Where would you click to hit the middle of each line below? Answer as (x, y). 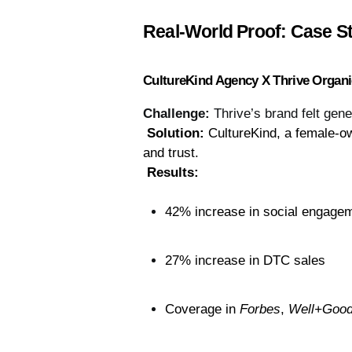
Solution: (176, 134)
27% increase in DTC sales (245, 261)
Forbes (260, 310)
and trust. (171, 153)
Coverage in (202, 310)
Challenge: (176, 114)
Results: (173, 173)
